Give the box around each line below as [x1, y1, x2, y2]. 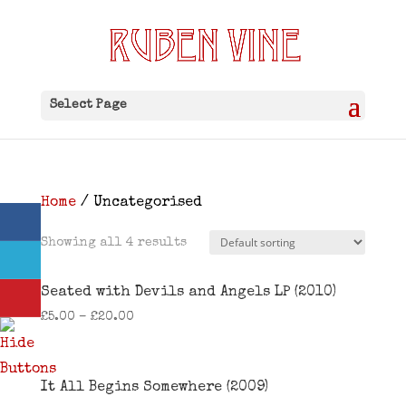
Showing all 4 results [40, 237, 187, 249]
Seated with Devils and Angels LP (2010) [40, 285, 336, 300]
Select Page [49, 99, 127, 111]
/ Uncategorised [75, 196, 202, 210]
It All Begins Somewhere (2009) [40, 381, 268, 396]
